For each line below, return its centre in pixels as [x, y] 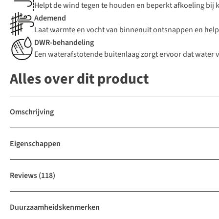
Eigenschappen [35, 144]
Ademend [50, 18]
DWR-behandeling [64, 43]
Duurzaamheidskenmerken [55, 208]
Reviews [23, 176]
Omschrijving [32, 112]
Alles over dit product [79, 79]
